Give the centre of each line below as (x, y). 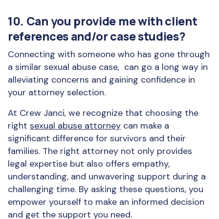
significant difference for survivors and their (97, 138)
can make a (145, 126)
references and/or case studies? (97, 36)
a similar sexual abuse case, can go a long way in (108, 67)
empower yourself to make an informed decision (106, 202)
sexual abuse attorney (75, 126)
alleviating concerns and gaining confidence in (101, 80)
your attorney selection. (58, 92)
